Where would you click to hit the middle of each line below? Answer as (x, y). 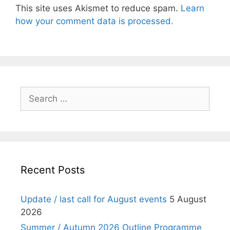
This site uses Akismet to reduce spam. (98, 8)
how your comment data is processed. (94, 21)
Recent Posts (53, 170)
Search (34, 93)
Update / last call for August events (94, 199)
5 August (188, 199)
